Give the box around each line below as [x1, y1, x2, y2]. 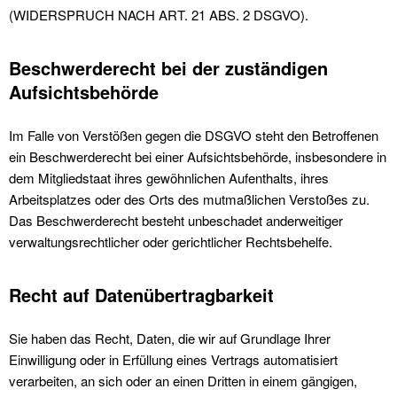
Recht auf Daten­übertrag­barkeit [9, 282, 274, 307]
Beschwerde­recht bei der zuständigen [9, 55, 328, 81]
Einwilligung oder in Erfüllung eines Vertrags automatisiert [9, 350, 338, 369]
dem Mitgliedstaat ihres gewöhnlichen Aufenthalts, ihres [9, 168, 329, 187]
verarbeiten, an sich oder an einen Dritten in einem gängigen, [9, 371, 357, 390]
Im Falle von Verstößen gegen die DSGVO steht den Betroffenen [9, 126, 378, 144]
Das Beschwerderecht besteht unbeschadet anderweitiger [9, 211, 343, 230]
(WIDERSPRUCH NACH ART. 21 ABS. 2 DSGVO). [9, 5, 308, 24]
